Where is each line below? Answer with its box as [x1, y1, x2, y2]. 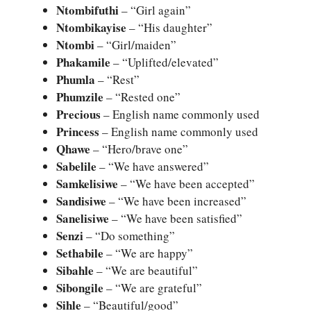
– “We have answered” [96, 158, 209, 175]
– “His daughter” [126, 19, 212, 36]
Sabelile [56, 158, 96, 176]
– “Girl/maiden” [94, 37, 176, 53]
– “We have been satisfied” [109, 210, 242, 227]
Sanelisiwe [56, 210, 109, 228]
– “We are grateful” [103, 280, 202, 296]
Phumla [56, 71, 95, 89]
